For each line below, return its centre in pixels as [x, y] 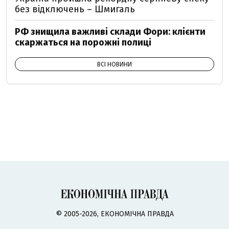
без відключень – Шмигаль [75, 9]
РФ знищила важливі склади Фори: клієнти [110, 32]
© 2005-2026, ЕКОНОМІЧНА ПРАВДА [114, 214]
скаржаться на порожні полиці [83, 42]
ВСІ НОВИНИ [114, 64]
